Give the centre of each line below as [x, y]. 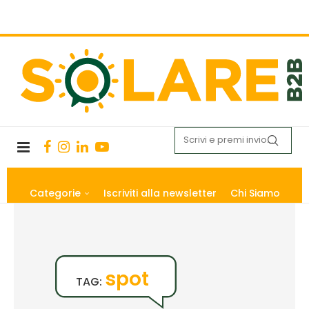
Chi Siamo [255, 193]
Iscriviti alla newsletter [160, 193]
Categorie [55, 193]
